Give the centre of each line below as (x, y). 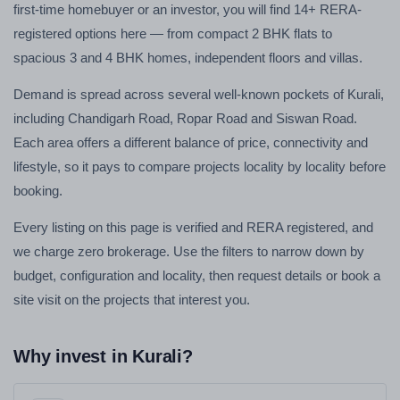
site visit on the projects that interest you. (132, 300)
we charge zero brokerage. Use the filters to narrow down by (189, 251)
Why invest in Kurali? (103, 356)
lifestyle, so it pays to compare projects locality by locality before (200, 167)
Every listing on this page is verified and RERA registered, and (193, 227)
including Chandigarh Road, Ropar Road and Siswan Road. (185, 118)
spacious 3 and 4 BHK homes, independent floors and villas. (188, 58)
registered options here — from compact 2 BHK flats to (173, 33)
